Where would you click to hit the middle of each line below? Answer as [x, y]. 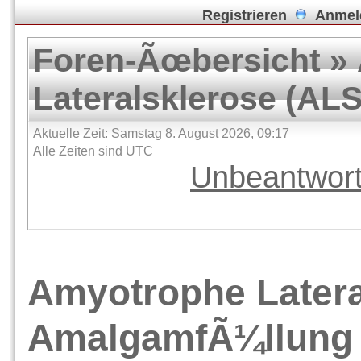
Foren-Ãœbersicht [177, 60]
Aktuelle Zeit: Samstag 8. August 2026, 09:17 [161, 133]
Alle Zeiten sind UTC [93, 151]
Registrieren [244, 15]
